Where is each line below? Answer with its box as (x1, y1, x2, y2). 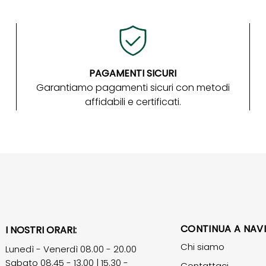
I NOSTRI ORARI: (5, 223, 77, 237)
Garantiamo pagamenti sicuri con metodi (36, 81, 230, 95)
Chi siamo (180, 240, 225, 253)
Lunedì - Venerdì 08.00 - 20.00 (5, 242, 137, 255)
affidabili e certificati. (84, 95, 181, 109)
